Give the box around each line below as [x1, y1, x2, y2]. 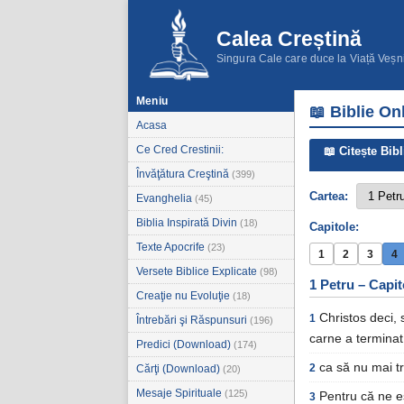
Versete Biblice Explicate [136, 265, 260, 278]
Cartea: [309, 189, 348, 203]
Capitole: [309, 221, 359, 234]
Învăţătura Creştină [136, 168, 232, 180]
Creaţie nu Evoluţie [136, 289, 233, 302]
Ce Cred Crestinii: [136, 143, 224, 156]
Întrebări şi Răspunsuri [136, 314, 250, 326]
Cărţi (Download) [136, 363, 223, 375]
